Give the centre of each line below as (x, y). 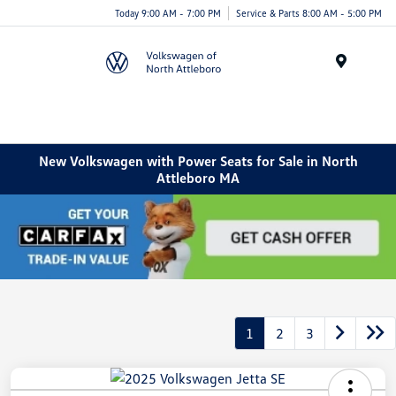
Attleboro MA (198, 177)
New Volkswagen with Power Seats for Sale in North (198, 160)
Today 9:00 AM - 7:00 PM (168, 12)
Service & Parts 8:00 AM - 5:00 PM (309, 12)
